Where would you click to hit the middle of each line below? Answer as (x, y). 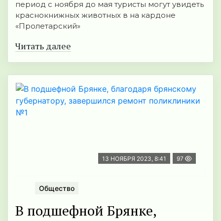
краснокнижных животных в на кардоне (95, 15)
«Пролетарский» (48, 26)
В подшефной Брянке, (86, 210)
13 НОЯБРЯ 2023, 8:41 (134, 159)
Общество (57, 188)
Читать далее (43, 46)
